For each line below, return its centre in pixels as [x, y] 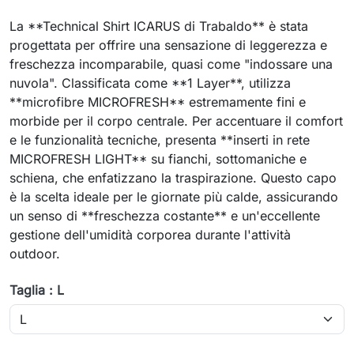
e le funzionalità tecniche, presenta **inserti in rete [160, 140]
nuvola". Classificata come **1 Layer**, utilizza [150, 83]
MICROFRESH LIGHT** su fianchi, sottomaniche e [158, 159]
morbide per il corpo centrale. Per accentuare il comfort [176, 121]
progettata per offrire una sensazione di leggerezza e [168, 45]
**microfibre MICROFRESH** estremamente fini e [158, 102]
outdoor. [35, 254]
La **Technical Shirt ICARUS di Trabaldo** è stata [159, 26]
